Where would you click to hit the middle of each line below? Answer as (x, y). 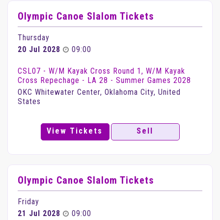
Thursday (34, 38)
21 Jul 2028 (39, 213)
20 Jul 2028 (39, 49)
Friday (28, 202)
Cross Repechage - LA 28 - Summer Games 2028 (104, 80)
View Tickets (75, 131)
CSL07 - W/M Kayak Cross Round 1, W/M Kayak (101, 71)
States (29, 101)
